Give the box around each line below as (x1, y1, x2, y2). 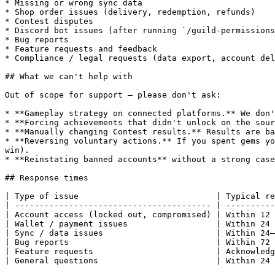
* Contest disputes (5, 17, 93, 26)
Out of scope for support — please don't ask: (5, 90, 221, 99)
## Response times (5, 173, 88, 182)
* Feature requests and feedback (5, 44, 157, 53)
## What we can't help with (5, 72, 133, 81)
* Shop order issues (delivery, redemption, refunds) (5, 7, 255, 17)
